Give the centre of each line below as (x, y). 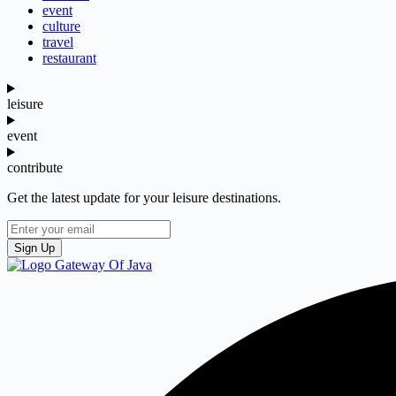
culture (61, 27)
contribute (35, 168)
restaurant (69, 58)
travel (58, 42)
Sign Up (34, 248)
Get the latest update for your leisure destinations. (144, 198)
